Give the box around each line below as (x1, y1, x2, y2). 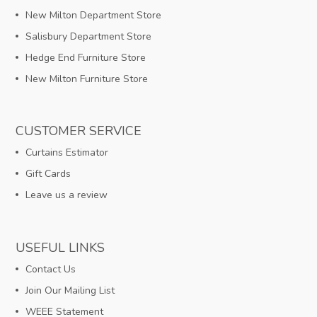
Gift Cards (25, 167, 71, 181)
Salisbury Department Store (25, 30, 152, 44)
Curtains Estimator (25, 146, 109, 160)
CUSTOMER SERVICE (16, 122, 142, 140)
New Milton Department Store (25, 8, 162, 23)
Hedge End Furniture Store (25, 51, 146, 65)
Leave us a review (25, 188, 108, 202)
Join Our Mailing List (25, 283, 115, 297)
